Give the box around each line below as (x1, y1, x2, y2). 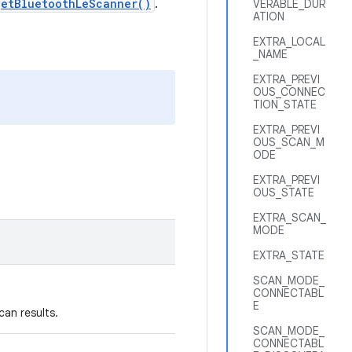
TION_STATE (253, 97, 317, 112)
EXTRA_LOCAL (253, 35, 325, 49)
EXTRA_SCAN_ (253, 211, 326, 225)
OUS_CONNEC (253, 85, 325, 99)
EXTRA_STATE (253, 248, 324, 262)
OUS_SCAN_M (253, 135, 324, 149)
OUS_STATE (253, 185, 314, 200)
